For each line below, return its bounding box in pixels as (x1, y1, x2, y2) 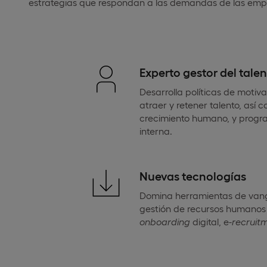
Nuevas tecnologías (139, 168, 246, 182)
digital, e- (190, 216, 232, 227)
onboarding (139, 216, 190, 227)
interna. (139, 125, 172, 136)
